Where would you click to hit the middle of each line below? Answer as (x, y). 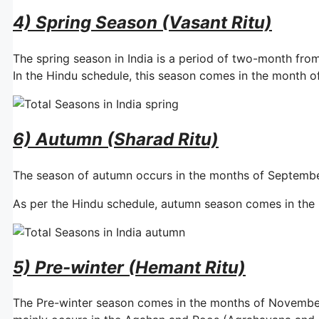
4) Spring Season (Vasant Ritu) (142, 22)
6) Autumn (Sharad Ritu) (116, 139)
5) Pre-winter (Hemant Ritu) (129, 267)
